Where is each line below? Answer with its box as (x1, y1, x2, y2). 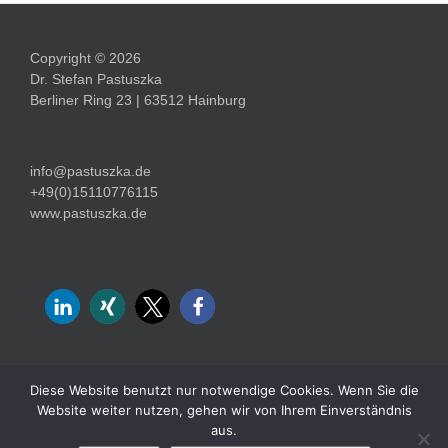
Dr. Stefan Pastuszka (30, 70, 162, 87)
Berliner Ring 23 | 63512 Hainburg (30, 91, 246, 108)
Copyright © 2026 (30, 49, 141, 66)
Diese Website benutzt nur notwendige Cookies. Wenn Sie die (29, 382, 419, 398)
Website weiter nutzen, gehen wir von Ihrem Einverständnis (36, 402, 412, 418)
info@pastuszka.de (30, 162, 151, 179)
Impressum (204, 402, 275, 419)
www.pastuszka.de (30, 204, 147, 221)
